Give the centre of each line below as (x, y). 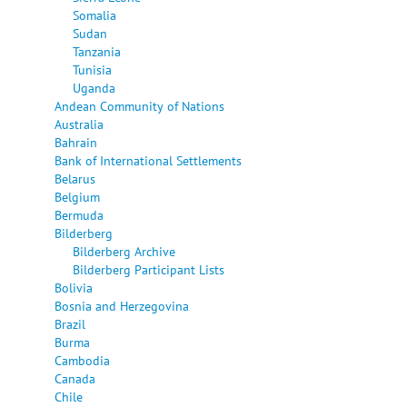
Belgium (77, 196)
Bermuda (79, 214)
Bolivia (74, 287)
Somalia (94, 15)
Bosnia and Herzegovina (122, 305)
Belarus (75, 178)
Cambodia (82, 360)
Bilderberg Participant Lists (149, 269)
